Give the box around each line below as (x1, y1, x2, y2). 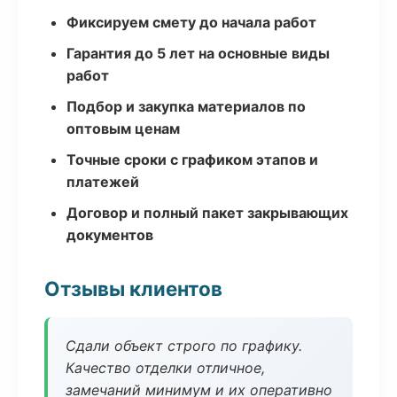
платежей (66, 173, 139, 191)
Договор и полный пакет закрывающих (66, 204, 348, 222)
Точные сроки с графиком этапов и (66, 151, 318, 168)
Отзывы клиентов (44, 276, 222, 300)
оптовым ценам (66, 120, 180, 137)
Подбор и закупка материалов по (66, 97, 306, 115)
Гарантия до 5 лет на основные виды (66, 44, 330, 62)
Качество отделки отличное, (66, 359, 265, 377)
